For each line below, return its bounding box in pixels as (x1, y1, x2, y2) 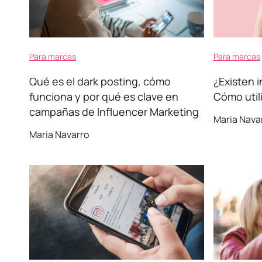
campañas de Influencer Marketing (29, 105, 199, 119)
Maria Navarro (29, 128, 89, 141)
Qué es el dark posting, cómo (29, 74, 171, 88)
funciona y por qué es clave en (29, 89, 178, 104)
